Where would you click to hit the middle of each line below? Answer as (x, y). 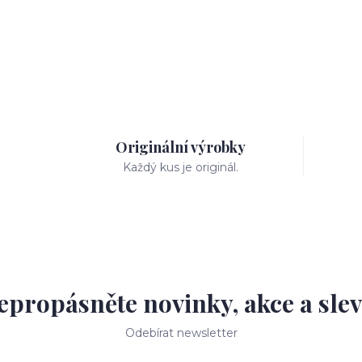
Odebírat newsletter (181, 333)
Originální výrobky (181, 147)
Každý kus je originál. (181, 167)
